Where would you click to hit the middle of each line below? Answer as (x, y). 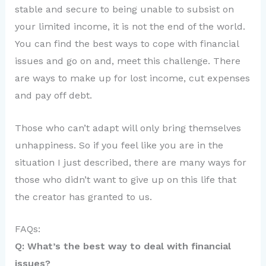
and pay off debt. (55, 96)
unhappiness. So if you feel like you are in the (119, 145)
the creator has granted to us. (83, 197)
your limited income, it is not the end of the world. (130, 27)
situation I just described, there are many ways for (130, 162)
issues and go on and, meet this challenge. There (127, 61)
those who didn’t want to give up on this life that (125, 179)
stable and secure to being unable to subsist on (124, 9)
